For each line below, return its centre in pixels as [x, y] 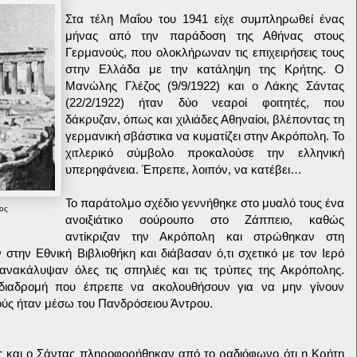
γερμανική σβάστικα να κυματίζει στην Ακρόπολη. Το [205, 136]
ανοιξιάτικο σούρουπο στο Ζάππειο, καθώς [205, 220]
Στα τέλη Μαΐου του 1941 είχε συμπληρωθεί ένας [205, 19]
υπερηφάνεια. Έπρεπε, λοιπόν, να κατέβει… [184, 169]
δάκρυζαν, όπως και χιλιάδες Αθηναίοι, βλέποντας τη [205, 119]
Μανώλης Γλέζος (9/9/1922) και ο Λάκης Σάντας [205, 86]
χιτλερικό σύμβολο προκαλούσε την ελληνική [205, 153]
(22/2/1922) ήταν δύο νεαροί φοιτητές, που [205, 102]
